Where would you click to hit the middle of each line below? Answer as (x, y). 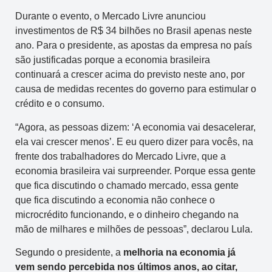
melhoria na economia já (179, 253)
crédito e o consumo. (60, 104)
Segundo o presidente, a (69, 253)
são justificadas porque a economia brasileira (113, 60)
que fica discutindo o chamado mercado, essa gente (127, 185)
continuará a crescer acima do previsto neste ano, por (130, 75)
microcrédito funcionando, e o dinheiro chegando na (127, 214)
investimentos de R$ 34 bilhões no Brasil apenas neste (134, 31)
